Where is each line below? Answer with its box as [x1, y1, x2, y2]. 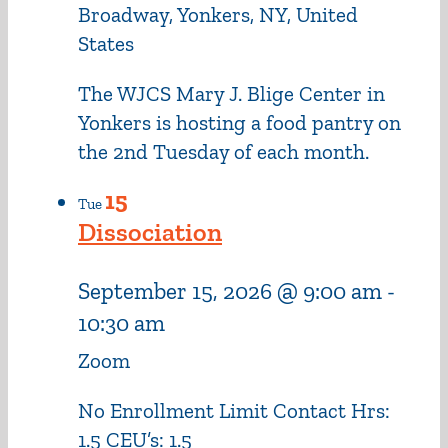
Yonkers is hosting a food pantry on [78, 109, 401, 135]
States [78, 30, 134, 56]
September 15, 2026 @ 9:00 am [78, 276, 382, 305]
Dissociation [78, 215, 222, 248]
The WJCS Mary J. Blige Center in [78, 80, 385, 106]
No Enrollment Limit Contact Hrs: [78, 397, 395, 423]
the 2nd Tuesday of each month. [78, 138, 369, 164]
